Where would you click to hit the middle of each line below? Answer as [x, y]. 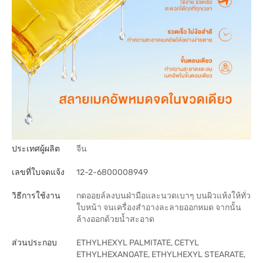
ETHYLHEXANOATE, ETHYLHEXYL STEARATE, [161, 254]
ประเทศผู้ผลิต [36, 149]
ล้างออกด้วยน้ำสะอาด [115, 219]
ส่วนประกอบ [34, 243]
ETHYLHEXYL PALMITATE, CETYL [138, 243]
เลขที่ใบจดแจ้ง [38, 172]
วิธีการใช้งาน [36, 196]
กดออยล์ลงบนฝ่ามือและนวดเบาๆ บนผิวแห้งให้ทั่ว [163, 196]
